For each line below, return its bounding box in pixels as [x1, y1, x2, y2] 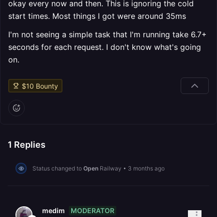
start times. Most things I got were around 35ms [8, 11, 186, 21]
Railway [100, 164, 122, 172]
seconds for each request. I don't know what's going [8, 42, 201, 52]
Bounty [33, 81, 58, 90]
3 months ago [128, 164, 165, 172]
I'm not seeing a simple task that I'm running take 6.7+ [8, 30, 207, 39]
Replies [12, 139, 46, 150]
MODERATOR [71, 206, 114, 215]
